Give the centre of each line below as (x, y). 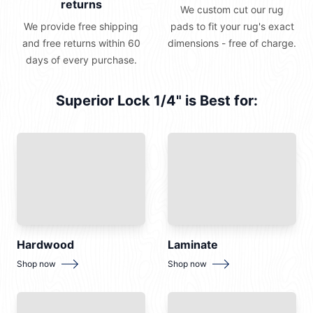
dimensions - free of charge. (232, 43)
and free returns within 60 (81, 43)
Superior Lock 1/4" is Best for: (156, 101)
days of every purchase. (81, 60)
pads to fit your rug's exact (232, 27)
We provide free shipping (81, 27)
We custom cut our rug (232, 10)
